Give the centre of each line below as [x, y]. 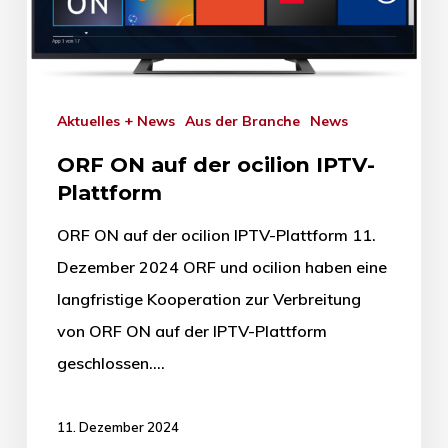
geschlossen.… [110, 363]
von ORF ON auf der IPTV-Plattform [191, 331]
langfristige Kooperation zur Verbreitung [208, 299]
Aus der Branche [247, 121]
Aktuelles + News [120, 121]
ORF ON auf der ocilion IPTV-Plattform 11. [216, 235]
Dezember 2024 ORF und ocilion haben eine [221, 267]
